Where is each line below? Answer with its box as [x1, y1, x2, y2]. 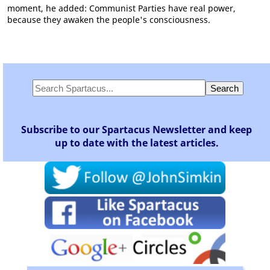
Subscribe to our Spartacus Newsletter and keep [21, 123, 252, 136]
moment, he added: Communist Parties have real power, [7, 2, 236, 14]
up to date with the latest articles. [54, 136, 219, 149]
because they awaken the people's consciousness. [7, 14, 210, 25]
